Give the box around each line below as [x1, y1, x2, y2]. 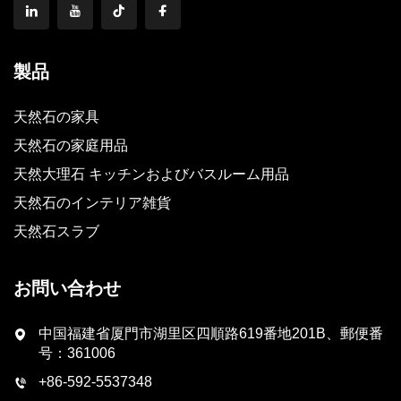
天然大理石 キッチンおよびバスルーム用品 [13, 166, 289, 183]
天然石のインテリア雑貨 [13, 195, 171, 211]
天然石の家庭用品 [13, 138, 128, 154]
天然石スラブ [13, 224, 99, 240]
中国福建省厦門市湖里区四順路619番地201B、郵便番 [38, 326, 383, 342]
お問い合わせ [13, 278, 121, 299]
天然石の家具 [13, 109, 99, 125]
